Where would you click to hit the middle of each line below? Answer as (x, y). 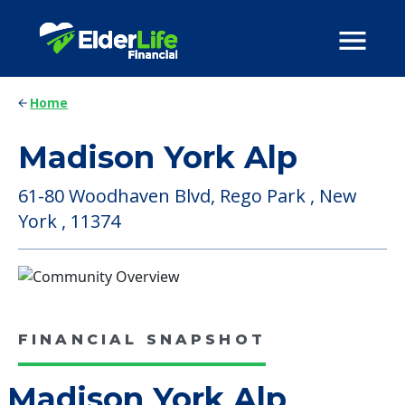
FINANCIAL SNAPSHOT (142, 339)
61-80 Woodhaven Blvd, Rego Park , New (188, 196)
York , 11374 (69, 221)
